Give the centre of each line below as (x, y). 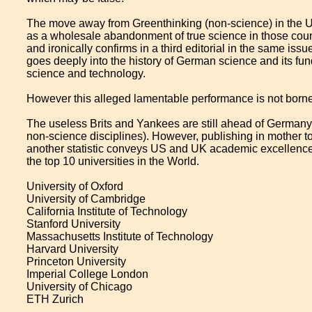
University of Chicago (80, 287)
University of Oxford (75, 186)
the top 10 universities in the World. (113, 161)
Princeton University (77, 262)
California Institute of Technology (107, 211)
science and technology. (86, 73)
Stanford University (74, 224)
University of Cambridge (86, 199)
